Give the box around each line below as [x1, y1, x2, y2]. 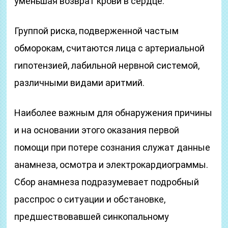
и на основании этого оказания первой [14, 125, 180, 135]
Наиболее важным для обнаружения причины [14, 107, 213, 118]
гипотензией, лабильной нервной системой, [14, 60, 200, 71]
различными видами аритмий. [14, 77, 145, 88]
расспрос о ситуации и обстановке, [14, 194, 166, 205]
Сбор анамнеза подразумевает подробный [14, 177, 199, 187]
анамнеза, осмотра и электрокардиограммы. [14, 159, 209, 170]
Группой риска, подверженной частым [14, 25, 179, 36]
